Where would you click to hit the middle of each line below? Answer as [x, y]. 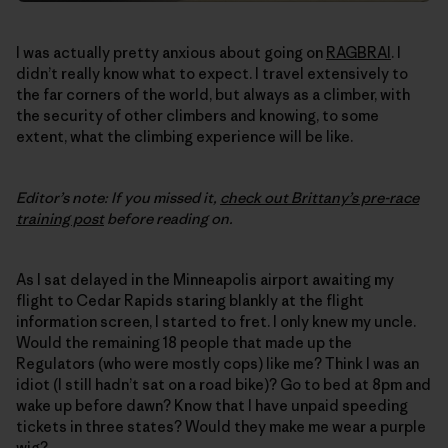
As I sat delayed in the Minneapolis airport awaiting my [205, 279]
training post [60, 218]
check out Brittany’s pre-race [319, 197]
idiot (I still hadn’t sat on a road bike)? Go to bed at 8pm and [223, 384]
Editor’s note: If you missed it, [118, 197]
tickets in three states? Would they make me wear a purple [221, 426]
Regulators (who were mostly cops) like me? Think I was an [217, 363]
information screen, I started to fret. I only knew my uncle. [216, 321]
